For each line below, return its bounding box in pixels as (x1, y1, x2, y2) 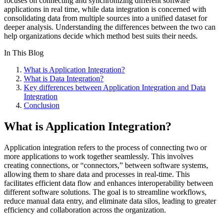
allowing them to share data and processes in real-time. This (4, 169, 190, 178)
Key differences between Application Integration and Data (24, 83, 206, 92)
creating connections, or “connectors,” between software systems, (4, 161, 208, 169)
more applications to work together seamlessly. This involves (4, 152, 193, 161)
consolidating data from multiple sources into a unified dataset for (4, 14, 207, 23)
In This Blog (4, 49, 44, 57)
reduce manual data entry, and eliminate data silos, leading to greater (4, 196, 216, 205)
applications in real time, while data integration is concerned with (4, 5, 206, 14)
